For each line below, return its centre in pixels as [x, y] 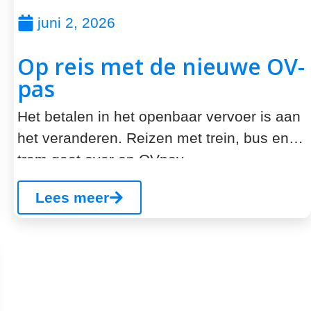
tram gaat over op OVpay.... [108, 159]
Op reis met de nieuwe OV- [161, 66]
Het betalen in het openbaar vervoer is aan [159, 116]
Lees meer [72, 198]
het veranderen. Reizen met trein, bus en [153, 138]
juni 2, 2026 [76, 23]
